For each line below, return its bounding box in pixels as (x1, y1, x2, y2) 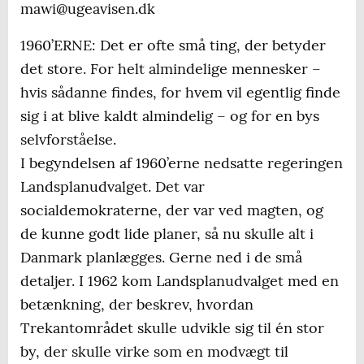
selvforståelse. (20, 130, 116, 149)
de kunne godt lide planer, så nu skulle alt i (20, 224, 314, 244)
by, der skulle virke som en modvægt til (20, 342, 288, 362)
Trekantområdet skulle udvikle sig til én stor (20, 318, 324, 338)
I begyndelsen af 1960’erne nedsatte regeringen (20, 154, 343, 173)
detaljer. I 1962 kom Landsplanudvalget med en (20, 271, 339, 291)
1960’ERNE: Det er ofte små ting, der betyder (20, 36, 326, 55)
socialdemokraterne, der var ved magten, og (20, 201, 323, 220)
